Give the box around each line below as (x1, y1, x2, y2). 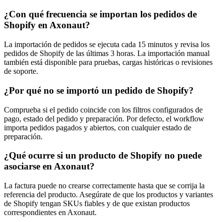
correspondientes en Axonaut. (4, 208, 97, 217)
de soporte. (4, 67, 38, 76)
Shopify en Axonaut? (4, 20, 90, 31)
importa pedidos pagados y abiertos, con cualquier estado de (4, 123, 191, 132)
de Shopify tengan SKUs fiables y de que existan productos (4, 199, 190, 208)
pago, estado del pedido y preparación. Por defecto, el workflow (4, 114, 204, 123)
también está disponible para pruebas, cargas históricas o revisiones (4, 58, 213, 67)
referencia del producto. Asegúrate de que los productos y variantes (4, 190, 213, 199)
